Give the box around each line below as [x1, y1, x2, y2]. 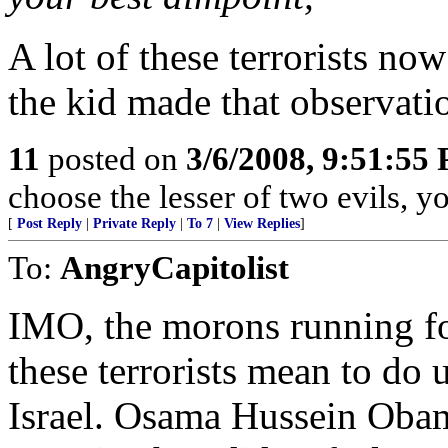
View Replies [224, 216, 300, 231]
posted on [40, 140, 186, 177]
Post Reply [17, 216, 82, 231]
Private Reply [93, 216, 176, 231]
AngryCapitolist [60, 249, 289, 286]
